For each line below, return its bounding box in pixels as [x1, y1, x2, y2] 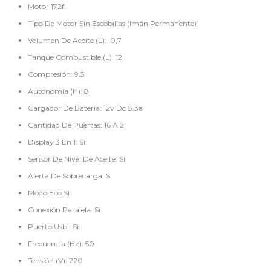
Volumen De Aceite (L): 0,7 [28, 36, 122, 45]
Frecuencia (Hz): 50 [28, 239, 95, 249]
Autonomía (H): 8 [28, 87, 90, 96]
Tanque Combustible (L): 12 [28, 53, 123, 62]
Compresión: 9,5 [28, 70, 85, 79]
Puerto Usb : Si [28, 222, 79, 232]
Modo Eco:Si [28, 188, 70, 198]
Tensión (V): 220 [28, 256, 83, 266]
